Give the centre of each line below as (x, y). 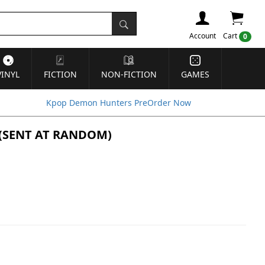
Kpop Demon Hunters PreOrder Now (119, 103)
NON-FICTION (129, 74)
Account (203, 36)
